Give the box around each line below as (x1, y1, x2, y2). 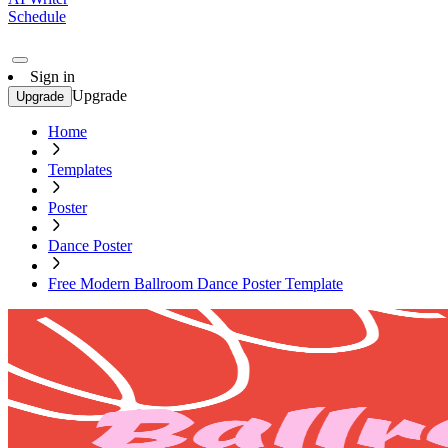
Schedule (8, 8, 66, 25)
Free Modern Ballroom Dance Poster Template (48, 275, 343, 292)
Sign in (30, 68, 75, 85)
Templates (48, 161, 112, 178)
